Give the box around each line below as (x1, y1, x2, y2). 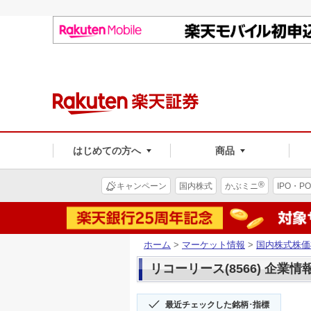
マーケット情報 (182, 239, 245, 250)
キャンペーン (117, 180, 167, 191)
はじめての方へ (72, 144, 141, 156)
